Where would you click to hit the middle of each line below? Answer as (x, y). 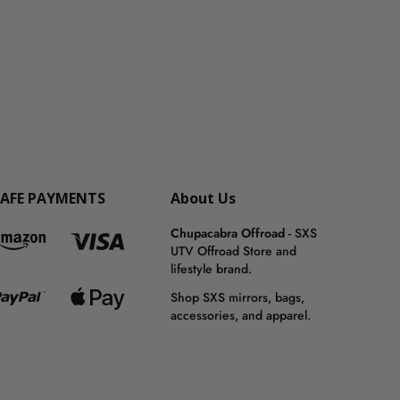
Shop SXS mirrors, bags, (237, 297)
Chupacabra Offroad (228, 233)
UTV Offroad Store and (233, 251)
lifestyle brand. (211, 269)
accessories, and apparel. (241, 315)
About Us (203, 198)
